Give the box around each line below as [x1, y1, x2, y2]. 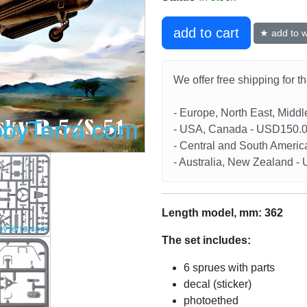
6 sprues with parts [184, 262, 275, 274]
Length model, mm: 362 [162, 207, 283, 219]
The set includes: [162, 234, 251, 247]
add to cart [173, 25, 239, 41]
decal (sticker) [184, 278, 251, 291]
